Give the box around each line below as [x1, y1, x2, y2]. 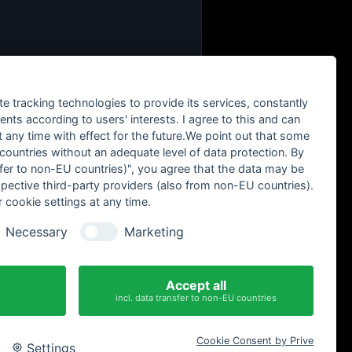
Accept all [166, 277, 227, 293]
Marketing [123, 223, 184, 240]
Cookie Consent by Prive [196, 334, 314, 346]
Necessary [5, 223, 68, 240]
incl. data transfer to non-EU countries [115, 291, 277, 303]
